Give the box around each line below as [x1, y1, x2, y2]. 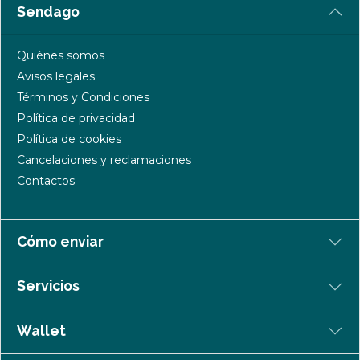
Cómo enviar [17, 232, 104, 250]
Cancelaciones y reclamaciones [17, 152, 191, 167]
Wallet [17, 321, 66, 339]
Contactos [17, 173, 75, 188]
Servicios [17, 277, 80, 295]
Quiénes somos [17, 47, 104, 63]
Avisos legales [17, 68, 95, 84]
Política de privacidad [17, 110, 135, 125]
